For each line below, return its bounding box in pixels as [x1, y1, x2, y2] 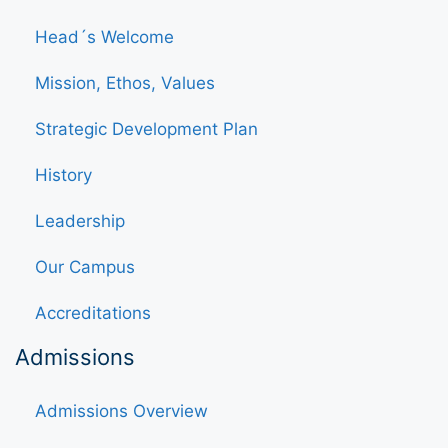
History [35, 164, 92, 185]
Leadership [35, 210, 125, 231]
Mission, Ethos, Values [35, 72, 215, 93]
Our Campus [35, 256, 135, 277]
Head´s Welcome [35, 26, 174, 47]
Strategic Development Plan [35, 118, 258, 139]
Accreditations [35, 302, 151, 323]
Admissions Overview [35, 400, 208, 421]
